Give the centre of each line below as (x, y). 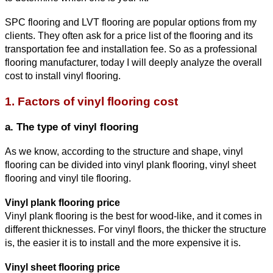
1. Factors (34, 102)
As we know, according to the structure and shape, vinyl (124, 152)
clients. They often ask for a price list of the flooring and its (129, 36)
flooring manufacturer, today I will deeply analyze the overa (131, 63)
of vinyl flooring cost (121, 102)
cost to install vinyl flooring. (63, 76)
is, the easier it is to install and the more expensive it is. (123, 243)
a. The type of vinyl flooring (72, 127)
